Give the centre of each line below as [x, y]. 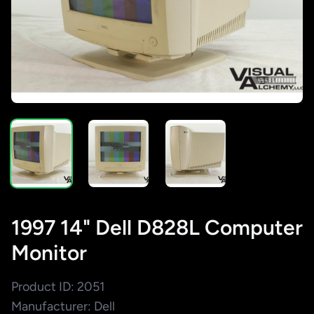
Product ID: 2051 [58, 286]
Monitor [49, 252]
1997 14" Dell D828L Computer [157, 227]
